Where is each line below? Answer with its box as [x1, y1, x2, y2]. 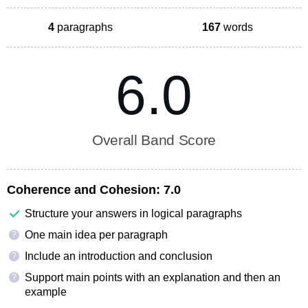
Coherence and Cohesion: [7, 182, 160, 197]
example [25, 285, 67, 298]
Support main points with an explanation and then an [25, 271, 280, 283]
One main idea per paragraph [25, 228, 168, 241]
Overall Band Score [91, 131, 217, 148]
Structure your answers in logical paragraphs [25, 207, 242, 219]
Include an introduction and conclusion [25, 250, 212, 262]
